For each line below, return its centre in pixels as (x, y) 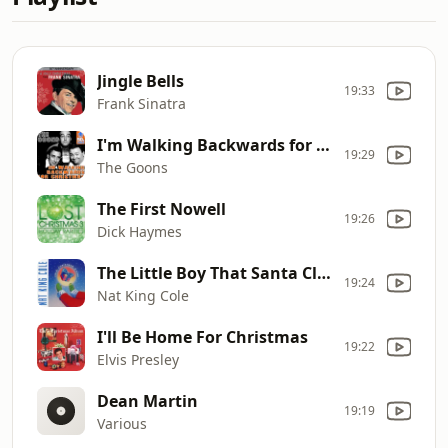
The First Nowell (161, 208)
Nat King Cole (143, 295)
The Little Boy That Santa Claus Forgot (324, 272)
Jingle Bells (140, 80)
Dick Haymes (139, 231)
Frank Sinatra (141, 103)
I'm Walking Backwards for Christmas (323, 144)
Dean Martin (147, 400)
